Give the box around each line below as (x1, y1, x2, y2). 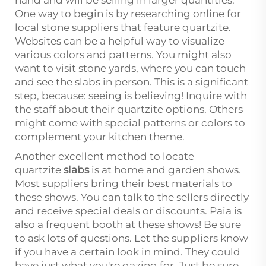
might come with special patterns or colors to (15, 117, 245, 129)
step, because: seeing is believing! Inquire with (15, 90, 247, 102)
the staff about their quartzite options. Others (15, 103, 243, 115)
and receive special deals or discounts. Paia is (15, 205, 242, 217)
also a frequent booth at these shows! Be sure (15, 218, 241, 230)
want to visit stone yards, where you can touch (15, 62, 246, 74)
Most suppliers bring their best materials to (15, 178, 232, 189)
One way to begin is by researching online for (15, 8, 241, 20)
